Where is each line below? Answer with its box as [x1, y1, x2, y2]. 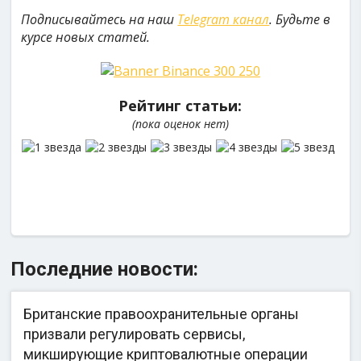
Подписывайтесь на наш [21, 10, 178, 28]
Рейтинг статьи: [118, 96, 243, 115]
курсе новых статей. [21, 28, 151, 46]
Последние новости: [10, 258, 199, 280]
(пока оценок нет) [131, 116, 229, 131]
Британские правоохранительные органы [23, 305, 300, 322]
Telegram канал [177, 10, 270, 28]
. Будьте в [269, 10, 331, 28]
